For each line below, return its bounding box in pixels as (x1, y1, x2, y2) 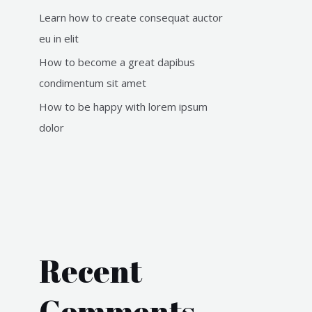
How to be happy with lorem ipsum (39, 99, 208, 114)
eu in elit (39, 31, 79, 46)
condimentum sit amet (39, 76, 146, 90)
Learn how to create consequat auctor (39, 10, 223, 25)
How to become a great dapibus (39, 55, 195, 69)
